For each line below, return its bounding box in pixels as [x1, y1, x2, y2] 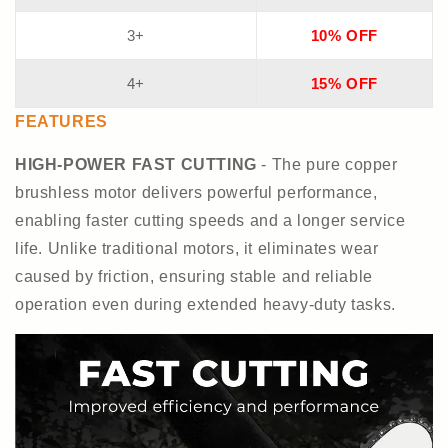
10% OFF [310, 26, 379, 44]
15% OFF [310, 74, 379, 92]
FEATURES [15, 112, 108, 130]
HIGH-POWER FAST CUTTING [15, 155, 257, 173]
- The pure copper [256, 155, 398, 173]
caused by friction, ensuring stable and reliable [15, 267, 373, 285]
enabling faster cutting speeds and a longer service [15, 211, 406, 229]
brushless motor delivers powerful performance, [15, 183, 378, 201]
